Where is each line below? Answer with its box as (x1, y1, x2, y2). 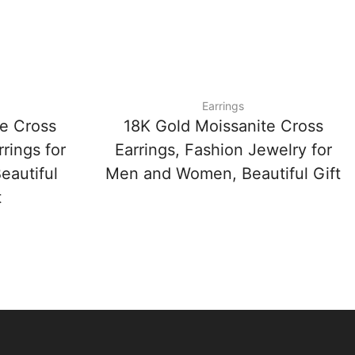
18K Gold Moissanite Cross (123, 116, 323, 136)
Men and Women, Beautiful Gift (105, 164, 341, 184)
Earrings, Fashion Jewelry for (114, 140, 332, 160)
